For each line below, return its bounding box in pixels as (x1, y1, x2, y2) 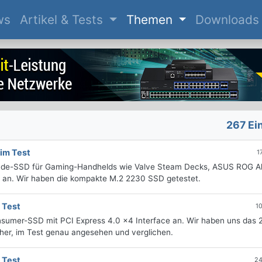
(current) (9, 12, 61, 27)
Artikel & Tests (19, 12, 106, 27)
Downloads (195, 12, 260, 27)
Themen (126, 12, 176, 27)
